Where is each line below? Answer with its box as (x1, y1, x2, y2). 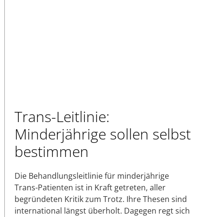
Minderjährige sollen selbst (15, 124, 191, 144)
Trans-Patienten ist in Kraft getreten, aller (15, 182, 166, 193)
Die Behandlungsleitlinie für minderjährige (15, 170, 169, 181)
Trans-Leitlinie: (15, 106, 109, 126)
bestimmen (15, 141, 89, 161)
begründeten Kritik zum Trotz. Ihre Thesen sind (15, 193, 187, 204)
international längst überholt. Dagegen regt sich (15, 205, 190, 216)
